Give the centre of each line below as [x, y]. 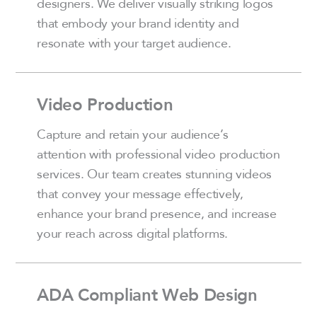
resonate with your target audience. [134, 43]
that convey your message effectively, [140, 194]
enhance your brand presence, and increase [157, 213]
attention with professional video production [158, 154]
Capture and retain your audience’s [133, 134]
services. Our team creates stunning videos [154, 174]
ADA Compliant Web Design [147, 295]
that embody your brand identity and [138, 23]
